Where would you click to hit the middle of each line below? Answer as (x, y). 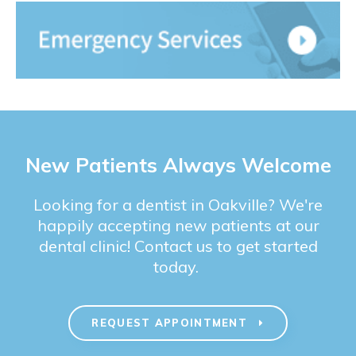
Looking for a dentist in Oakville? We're (178, 204)
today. (178, 266)
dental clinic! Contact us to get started (178, 246)
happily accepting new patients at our (178, 225)
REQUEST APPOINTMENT (172, 323)
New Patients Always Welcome (178, 164)
